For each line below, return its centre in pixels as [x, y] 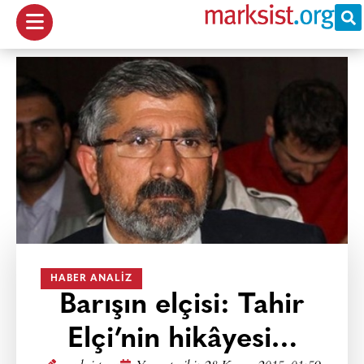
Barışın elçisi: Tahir [182, 306]
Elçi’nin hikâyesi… [182, 340]
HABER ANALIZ [91, 279]
